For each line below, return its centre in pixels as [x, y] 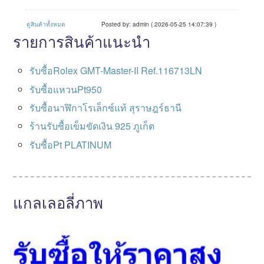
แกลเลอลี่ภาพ [58, 202]
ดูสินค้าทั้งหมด [46, 24]
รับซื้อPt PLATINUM [71, 144]
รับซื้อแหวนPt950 [66, 89]
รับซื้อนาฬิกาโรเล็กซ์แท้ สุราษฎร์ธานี [106, 108]
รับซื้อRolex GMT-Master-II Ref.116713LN [116, 71]
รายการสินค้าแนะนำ [82, 42]
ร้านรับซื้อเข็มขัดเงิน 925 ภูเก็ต [92, 126]
